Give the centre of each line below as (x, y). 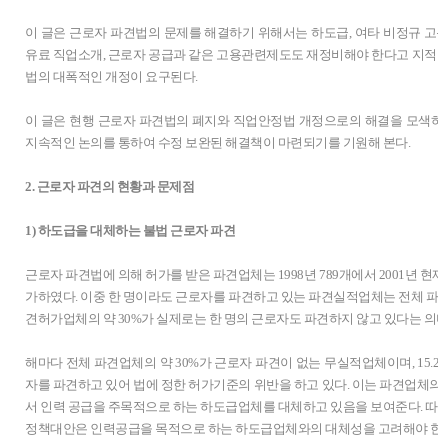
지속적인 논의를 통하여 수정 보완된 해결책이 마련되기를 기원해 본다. (219, 142)
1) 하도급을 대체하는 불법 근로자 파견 (130, 230)
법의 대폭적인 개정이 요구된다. (112, 76)
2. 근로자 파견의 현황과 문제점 (109, 186)
